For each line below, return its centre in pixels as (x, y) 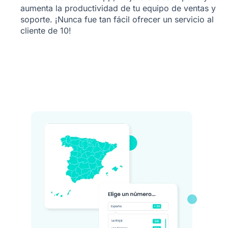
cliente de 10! (46, 31)
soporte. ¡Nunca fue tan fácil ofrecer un (97, 19)
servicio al (194, 19)
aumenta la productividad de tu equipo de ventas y (118, 8)
